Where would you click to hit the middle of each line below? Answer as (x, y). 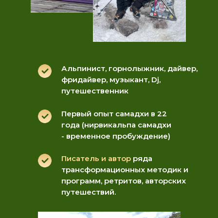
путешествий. (89, 192)
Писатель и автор (96, 158)
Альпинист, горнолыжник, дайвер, (129, 68)
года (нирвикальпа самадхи (116, 125)
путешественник (95, 91)
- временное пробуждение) (116, 136)
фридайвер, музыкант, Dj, (111, 80)
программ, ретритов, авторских (124, 181)
